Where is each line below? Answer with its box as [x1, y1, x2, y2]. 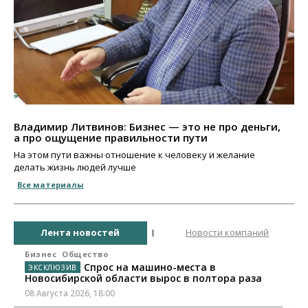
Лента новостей [41, 226, 120, 239]
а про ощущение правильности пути [14, 130, 208, 144]
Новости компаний [186, 226, 269, 239]
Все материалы [17, 179, 84, 190]
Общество [62, 248, 108, 259]
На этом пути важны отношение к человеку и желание [14, 148, 255, 161]
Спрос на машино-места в [83, 260, 216, 274]
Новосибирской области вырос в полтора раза [25, 271, 262, 285]
